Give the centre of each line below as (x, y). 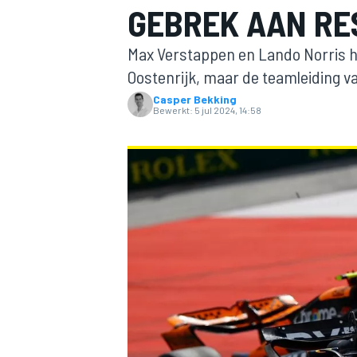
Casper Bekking (195, 99)
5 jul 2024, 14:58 (228, 110)
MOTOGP (147, 172)
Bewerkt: (173, 110)
